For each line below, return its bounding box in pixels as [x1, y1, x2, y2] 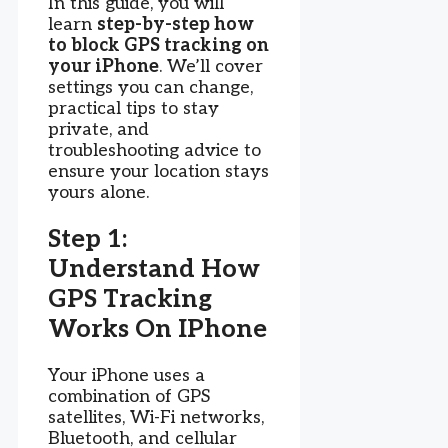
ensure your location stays [48, 161, 269, 183]
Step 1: [48, 223, 127, 254]
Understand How [48, 253, 260, 284]
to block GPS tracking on [48, 35, 269, 57]
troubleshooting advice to [48, 140, 261, 162]
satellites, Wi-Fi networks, [48, 406, 264, 428]
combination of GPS [48, 385, 210, 407]
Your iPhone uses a [48, 364, 205, 386]
